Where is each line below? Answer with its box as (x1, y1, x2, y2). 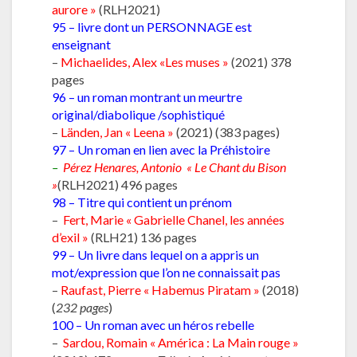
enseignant (52, 36, 111, 52)
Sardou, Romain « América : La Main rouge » (63, 334, 299, 350)
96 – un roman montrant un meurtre (52, 88, 242, 104)
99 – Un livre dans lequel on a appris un (52, 246, 259, 262)
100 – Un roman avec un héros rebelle (52, 316, 254, 332)
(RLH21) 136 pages (88, 229, 197, 245)
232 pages (56, 299, 108, 315)
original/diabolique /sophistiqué (52, 106, 225, 122)
